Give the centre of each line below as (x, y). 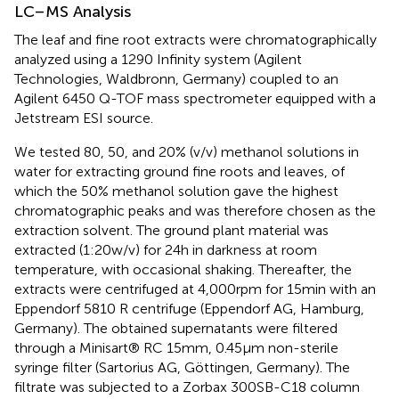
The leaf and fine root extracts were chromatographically (195, 40)
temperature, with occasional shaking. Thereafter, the (183, 269)
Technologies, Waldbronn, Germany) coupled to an (176, 79)
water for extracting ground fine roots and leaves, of (179, 171)
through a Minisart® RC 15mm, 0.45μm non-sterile (176, 348)
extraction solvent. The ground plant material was (171, 230)
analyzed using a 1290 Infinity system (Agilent (158, 59)
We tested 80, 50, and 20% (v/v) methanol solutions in (187, 152)
